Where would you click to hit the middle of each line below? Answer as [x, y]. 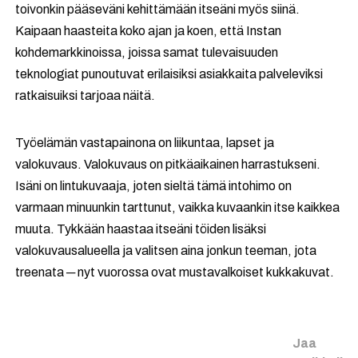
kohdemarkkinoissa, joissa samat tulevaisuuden [147, 53]
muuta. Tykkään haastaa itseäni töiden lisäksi [141, 229]
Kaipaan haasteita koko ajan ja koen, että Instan [149, 31]
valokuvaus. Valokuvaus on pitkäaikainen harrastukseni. [168, 165]
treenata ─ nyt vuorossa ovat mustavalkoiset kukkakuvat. [175, 272]
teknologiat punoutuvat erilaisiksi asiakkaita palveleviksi [169, 74]
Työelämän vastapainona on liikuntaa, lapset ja [145, 143]
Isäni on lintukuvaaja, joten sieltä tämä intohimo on [154, 186]
